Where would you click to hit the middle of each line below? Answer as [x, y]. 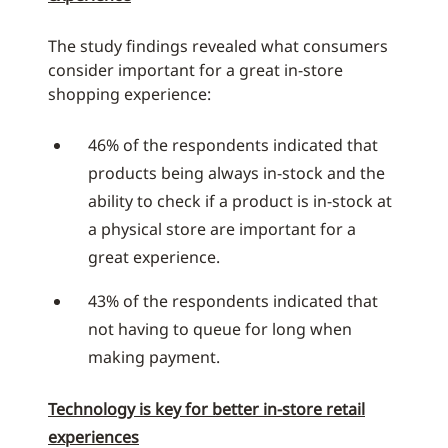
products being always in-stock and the [236, 173]
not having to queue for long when [220, 329]
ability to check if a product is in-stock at [240, 201]
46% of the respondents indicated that [233, 145]
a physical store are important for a [222, 229]
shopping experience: [129, 94]
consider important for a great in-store [195, 70]
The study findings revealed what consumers [218, 46]
